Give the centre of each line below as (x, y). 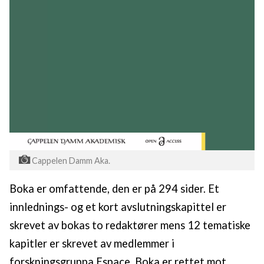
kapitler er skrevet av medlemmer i (92, 244)
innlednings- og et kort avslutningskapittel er (118, 207)
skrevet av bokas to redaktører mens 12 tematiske (130, 225)
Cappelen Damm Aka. (71, 161)
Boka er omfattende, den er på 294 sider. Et (114, 189)
